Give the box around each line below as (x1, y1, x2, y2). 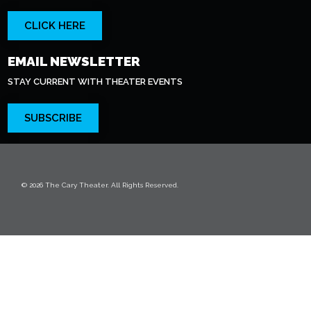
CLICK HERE (24, 19, 85, 32)
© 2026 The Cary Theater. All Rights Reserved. (21, 181, 178, 190)
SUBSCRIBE (24, 112, 82, 124)
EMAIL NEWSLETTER (7, 53, 140, 69)
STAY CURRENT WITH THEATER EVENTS (7, 76, 183, 87)
